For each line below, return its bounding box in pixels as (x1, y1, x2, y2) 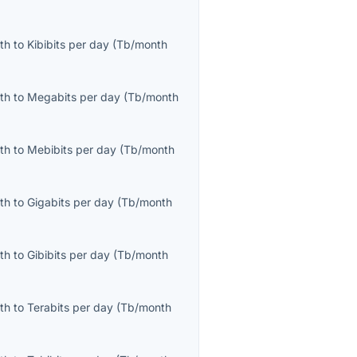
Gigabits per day (27, 195, 115, 210)
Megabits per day (27, 90, 121, 104)
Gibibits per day (27, 248, 111, 262)
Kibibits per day (27, 37, 110, 52)
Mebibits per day (27, 143, 117, 157)
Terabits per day (27, 300, 114, 315)
